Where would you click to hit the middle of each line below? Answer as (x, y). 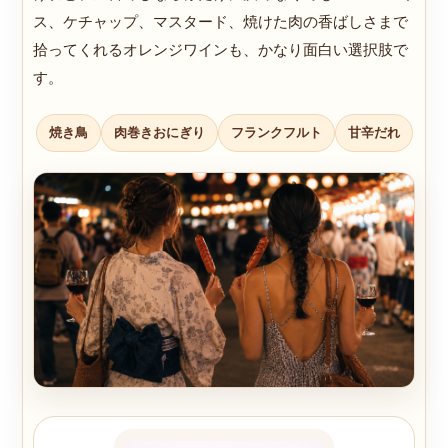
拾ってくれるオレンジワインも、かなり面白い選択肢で (220, 50)
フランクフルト (276, 133)
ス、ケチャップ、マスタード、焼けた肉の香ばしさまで (220, 22)
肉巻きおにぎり (159, 133)
